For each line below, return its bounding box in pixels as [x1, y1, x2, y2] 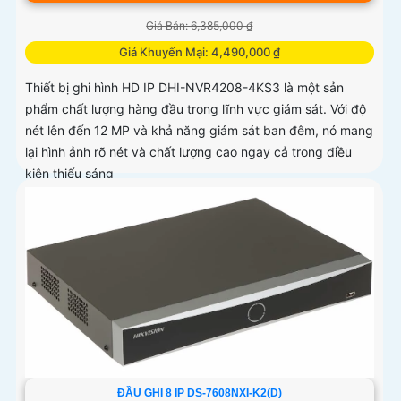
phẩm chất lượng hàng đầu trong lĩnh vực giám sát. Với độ [25, 101, 366, 117]
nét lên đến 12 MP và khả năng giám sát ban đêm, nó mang [25, 123, 373, 139]
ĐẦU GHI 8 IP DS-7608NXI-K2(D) [116, 386, 282, 399]
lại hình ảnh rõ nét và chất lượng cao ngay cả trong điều [25, 144, 352, 160]
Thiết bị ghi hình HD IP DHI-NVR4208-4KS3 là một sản [25, 80, 344, 96]
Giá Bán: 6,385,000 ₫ [146, 19, 253, 33]
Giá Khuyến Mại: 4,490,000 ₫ [118, 45, 280, 60]
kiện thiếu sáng [25, 166, 114, 182]
